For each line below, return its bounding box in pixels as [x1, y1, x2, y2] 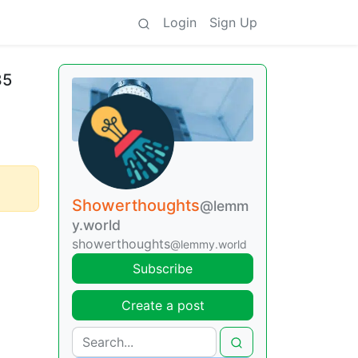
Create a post [121, 296, 205, 313]
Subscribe [133, 260, 193, 276]
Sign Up [209, 14, 257, 30]
